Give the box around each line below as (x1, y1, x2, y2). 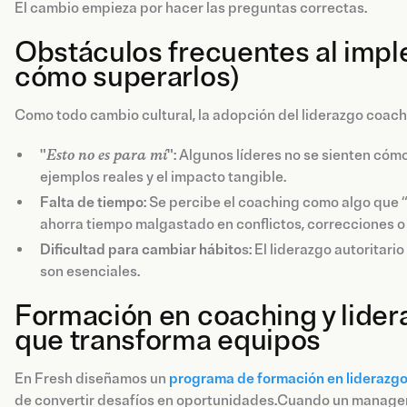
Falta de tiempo (40, 193, 144, 212)
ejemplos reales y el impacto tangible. (40, 167, 286, 186)
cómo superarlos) (15, 58, 241, 95)
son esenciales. (40, 262, 140, 281)
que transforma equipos (15, 322, 321, 359)
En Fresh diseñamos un (15, 369, 169, 388)
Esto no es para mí (46, 145, 167, 164)
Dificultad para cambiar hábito (40, 240, 242, 259)
